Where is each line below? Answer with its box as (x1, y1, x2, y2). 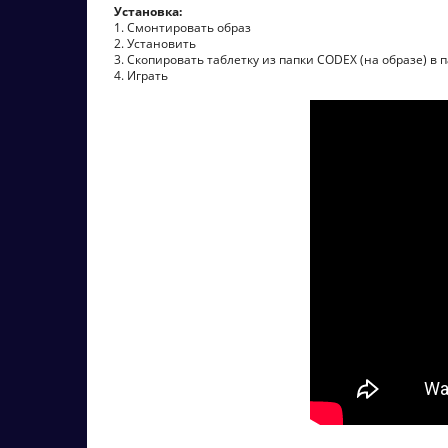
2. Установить (114, 35, 196, 52)
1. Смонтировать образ (114, 19, 251, 36)
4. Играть (114, 67, 168, 84)
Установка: (114, 3, 182, 20)
